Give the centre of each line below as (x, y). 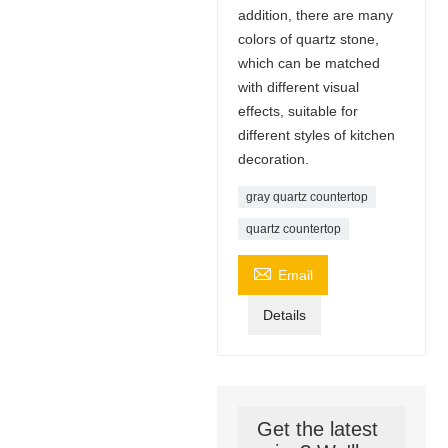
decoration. (273, 158)
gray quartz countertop (306, 196)
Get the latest (317, 428)
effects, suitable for (297, 110)
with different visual (298, 86)
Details (284, 314)
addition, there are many (315, 14)
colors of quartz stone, (308, 38)
